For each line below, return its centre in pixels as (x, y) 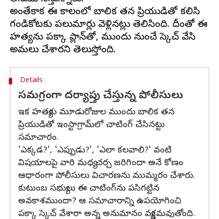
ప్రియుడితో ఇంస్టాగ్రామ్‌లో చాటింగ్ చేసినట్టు (91, 125)
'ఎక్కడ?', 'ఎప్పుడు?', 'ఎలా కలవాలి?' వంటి (95, 151)
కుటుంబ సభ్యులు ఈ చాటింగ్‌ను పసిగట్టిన (89, 189)
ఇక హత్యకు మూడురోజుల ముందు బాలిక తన (96, 113)
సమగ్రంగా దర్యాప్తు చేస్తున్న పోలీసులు (101, 96)
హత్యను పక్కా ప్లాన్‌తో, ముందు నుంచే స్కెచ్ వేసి (103, 38)
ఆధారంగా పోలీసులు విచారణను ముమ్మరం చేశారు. (107, 176)
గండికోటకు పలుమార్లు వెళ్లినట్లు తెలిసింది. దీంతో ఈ (109, 25)
